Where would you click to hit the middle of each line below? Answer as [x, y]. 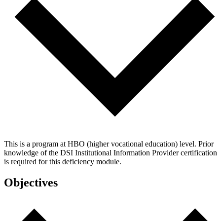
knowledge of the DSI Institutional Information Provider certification [110, 153]
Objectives [31, 183]
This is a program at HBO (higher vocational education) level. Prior [109, 144]
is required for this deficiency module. [63, 162]
